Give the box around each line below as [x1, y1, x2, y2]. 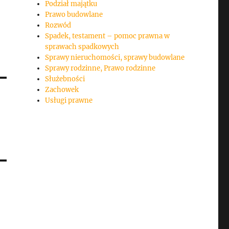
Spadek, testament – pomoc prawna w [45, 32, 170, 41]
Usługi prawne [45, 96, 93, 105]
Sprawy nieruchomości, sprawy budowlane [45, 53, 185, 62]
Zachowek [45, 85, 79, 95]
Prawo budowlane [45, 10, 103, 19]
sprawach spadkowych [45, 42, 120, 52]
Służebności [45, 75, 85, 84]
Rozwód [45, 21, 72, 30]
